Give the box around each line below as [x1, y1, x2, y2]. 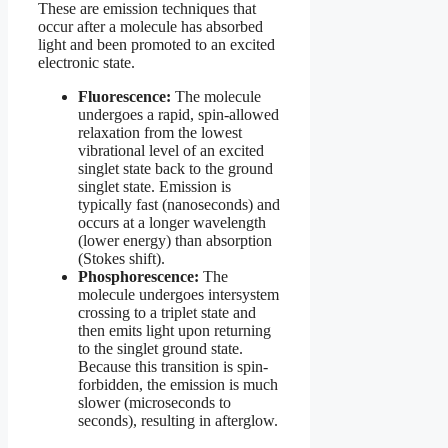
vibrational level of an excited [78, 141, 264, 159]
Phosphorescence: [78, 267, 199, 285]
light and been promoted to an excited [38, 35, 275, 53]
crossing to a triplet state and [78, 303, 256, 321]
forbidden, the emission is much [78, 375, 278, 393]
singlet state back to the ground [78, 159, 273, 177]
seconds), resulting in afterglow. [78, 411, 278, 429]
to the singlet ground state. [78, 339, 243, 357]
